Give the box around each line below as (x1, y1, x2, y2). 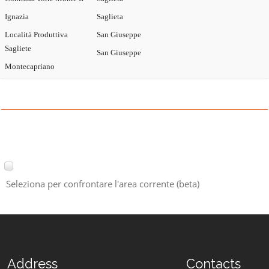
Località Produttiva (5, 30, 68, 39)
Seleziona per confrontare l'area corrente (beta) (6, 178, 199, 190)
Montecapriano (5, 62, 55, 71)
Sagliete (5, 44, 31, 53)
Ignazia (5, 12, 29, 21)
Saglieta (97, 12, 123, 21)
